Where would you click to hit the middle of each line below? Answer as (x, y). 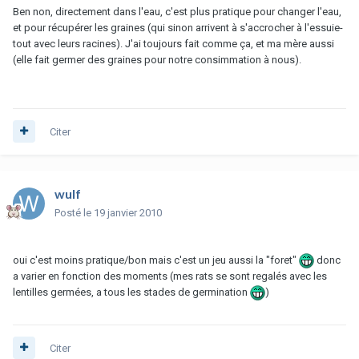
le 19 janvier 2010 (123, 212)
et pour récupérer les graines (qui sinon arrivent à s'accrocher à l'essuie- (178, 27)
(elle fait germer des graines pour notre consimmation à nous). (157, 59)
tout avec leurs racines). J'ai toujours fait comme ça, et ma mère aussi (173, 43)
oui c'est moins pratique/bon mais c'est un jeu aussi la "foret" (156, 260)
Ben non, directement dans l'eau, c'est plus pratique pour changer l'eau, (177, 11)
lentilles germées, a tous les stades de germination (131, 292)
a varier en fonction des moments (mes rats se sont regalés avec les (170, 276)
